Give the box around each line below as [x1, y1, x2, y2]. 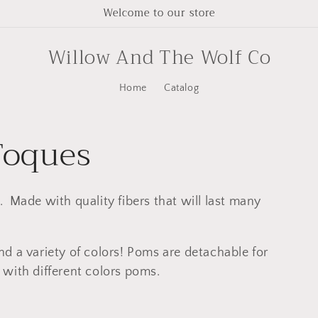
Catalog [164, 82, 199, 94]
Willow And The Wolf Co [47, 41, 271, 74]
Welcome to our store [103, 4, 215, 22]
